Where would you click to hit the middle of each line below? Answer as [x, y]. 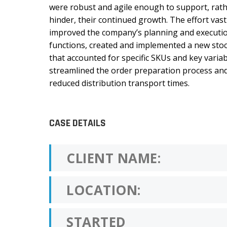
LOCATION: [104, 190]
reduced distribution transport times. [119, 83]
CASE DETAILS [78, 123]
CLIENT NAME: [113, 158]
